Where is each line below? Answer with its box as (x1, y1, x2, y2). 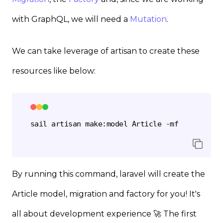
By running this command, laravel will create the (12, 169, 205, 179)
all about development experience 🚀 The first (12, 209, 197, 219)
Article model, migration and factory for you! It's (12, 189, 200, 199)
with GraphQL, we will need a (12, 14, 130, 24)
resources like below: (12, 66, 96, 76)
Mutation (130, 14, 167, 24)
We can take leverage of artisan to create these (12, 46, 200, 56)
